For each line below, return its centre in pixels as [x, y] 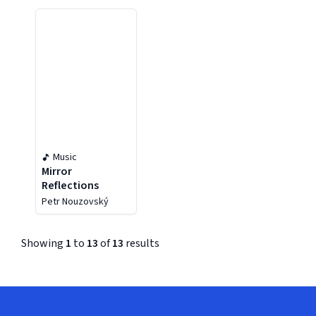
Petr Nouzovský [75, 202]
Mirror [57, 171]
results [141, 243]
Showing [43, 243]
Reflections [71, 186]
